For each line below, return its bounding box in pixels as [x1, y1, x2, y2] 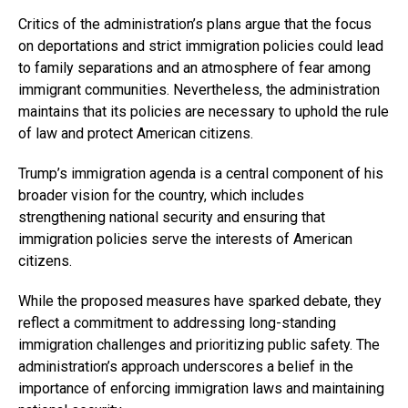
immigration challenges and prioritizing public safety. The [18, 335, 380, 353]
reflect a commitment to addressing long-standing [18, 313, 336, 331]
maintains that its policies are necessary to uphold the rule [18, 102, 389, 120]
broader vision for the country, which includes [18, 186, 304, 204]
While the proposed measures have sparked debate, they [18, 291, 382, 310]
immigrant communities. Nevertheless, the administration [18, 80, 380, 98]
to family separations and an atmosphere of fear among [18, 58, 371, 76]
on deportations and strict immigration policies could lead [18, 36, 383, 55]
